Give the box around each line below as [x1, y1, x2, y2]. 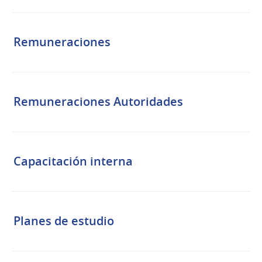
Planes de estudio [13, 213, 114, 229]
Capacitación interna [13, 153, 133, 170]
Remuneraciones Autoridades [13, 93, 183, 109]
